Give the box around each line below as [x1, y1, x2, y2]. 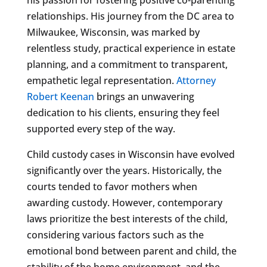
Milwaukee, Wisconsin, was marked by [26, 25, 200, 39]
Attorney [176, 73, 216, 87]
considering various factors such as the [26, 228, 204, 241]
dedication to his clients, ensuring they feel [26, 105, 219, 119]
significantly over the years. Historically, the [26, 163, 222, 177]
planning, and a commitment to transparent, [26, 57, 228, 71]
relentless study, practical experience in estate [26, 41, 235, 55]
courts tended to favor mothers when [26, 179, 197, 193]
